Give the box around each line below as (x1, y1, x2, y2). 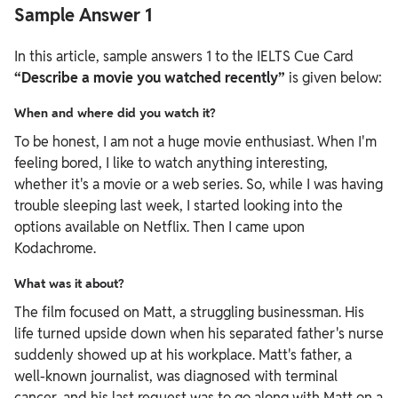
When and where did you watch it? (14, 105, 216, 121)
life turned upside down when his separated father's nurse (14, 324, 384, 343)
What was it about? (14, 275, 124, 291)
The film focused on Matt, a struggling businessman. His (14, 303, 364, 322)
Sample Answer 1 (14, 4, 152, 27)
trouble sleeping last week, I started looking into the (14, 196, 343, 215)
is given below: (289, 68, 382, 87)
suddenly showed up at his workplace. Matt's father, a (14, 346, 352, 364)
